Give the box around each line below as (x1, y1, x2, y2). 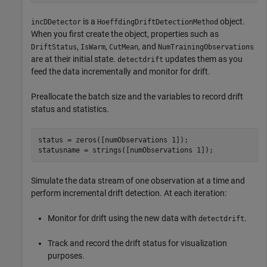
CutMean (109, 43, 138, 52)
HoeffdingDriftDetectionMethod (97, 18, 218, 27)
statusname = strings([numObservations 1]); (38, 145, 213, 154)
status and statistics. (31, 104, 109, 114)
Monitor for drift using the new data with (48, 213, 198, 223)
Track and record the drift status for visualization (48, 238, 227, 249)
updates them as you (163, 54, 243, 64)
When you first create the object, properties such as (31, 29, 219, 39)
